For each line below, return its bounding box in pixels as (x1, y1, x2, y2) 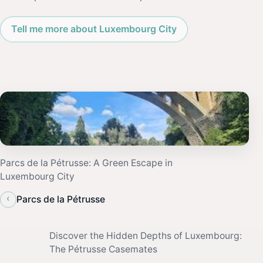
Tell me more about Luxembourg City (11, 23, 177, 35)
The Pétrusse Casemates (49, 243, 157, 255)
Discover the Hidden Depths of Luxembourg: (49, 230, 242, 241)
